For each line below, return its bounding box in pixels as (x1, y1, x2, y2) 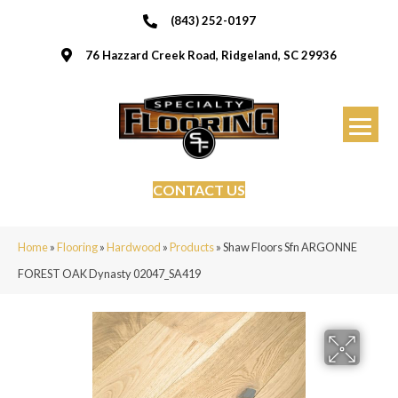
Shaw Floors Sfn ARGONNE (223, 239, 357, 254)
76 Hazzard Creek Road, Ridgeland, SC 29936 (85, 48, 337, 62)
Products (170, 239, 214, 254)
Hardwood (107, 239, 161, 254)
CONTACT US (153, 180, 245, 198)
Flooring (57, 239, 98, 254)
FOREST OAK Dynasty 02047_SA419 (18, 266, 201, 281)
